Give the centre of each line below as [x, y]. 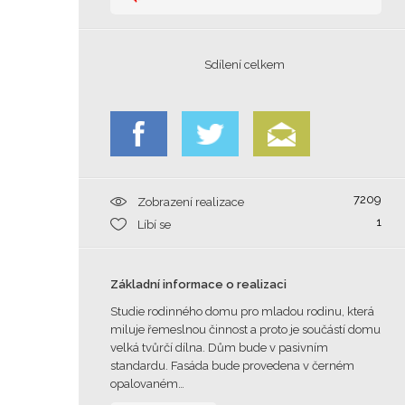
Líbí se [154, 225]
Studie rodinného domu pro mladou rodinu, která [242, 311]
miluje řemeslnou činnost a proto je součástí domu [245, 330]
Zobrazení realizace [191, 202]
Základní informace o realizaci [198, 284]
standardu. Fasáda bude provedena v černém [232, 366]
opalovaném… [147, 384]
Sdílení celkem [246, 65]
